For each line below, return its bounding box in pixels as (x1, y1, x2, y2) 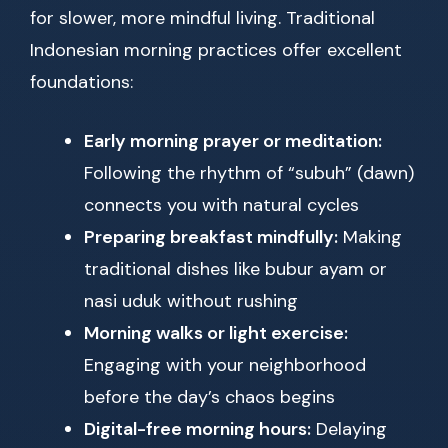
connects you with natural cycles (84, 193, 359, 218)
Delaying (311, 417, 387, 442)
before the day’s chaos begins (84, 385, 335, 410)
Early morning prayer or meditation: (84, 129, 382, 154)
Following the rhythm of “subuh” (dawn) (84, 161, 414, 186)
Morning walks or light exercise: (84, 321, 348, 346)
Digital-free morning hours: (84, 417, 311, 442)
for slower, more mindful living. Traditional (30, 6, 375, 31)
